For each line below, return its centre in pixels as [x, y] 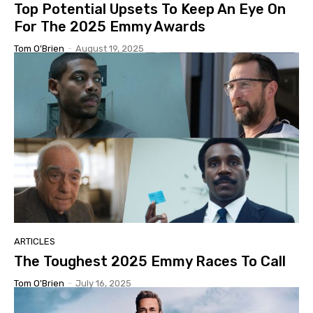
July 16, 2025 [103, 284]
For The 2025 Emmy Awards [110, 26]
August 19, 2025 [110, 48]
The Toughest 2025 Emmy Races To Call [150, 262]
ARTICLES [35, 242]
